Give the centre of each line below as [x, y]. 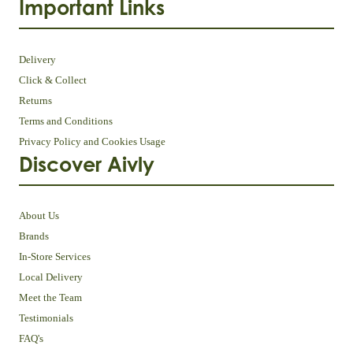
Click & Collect [53, 80]
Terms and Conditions [66, 121]
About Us [39, 216]
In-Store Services [55, 257]
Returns [35, 100]
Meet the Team [50, 298]
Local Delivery [51, 277]
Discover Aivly [87, 164]
